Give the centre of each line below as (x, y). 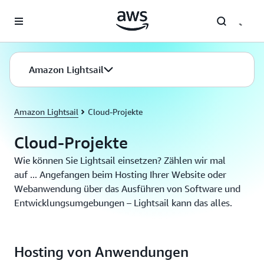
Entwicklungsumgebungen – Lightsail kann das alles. (123, 203)
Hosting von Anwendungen (101, 252)
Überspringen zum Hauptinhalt (62, 12)
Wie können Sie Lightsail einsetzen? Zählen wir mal (120, 160)
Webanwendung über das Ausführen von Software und (127, 189)
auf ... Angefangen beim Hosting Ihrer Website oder (120, 174)
